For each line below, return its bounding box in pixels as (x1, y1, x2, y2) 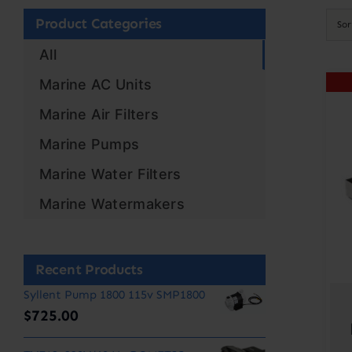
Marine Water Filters (39, 166, 181, 183)
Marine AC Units (39, 76, 152, 93)
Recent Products (35, 261, 143, 279)
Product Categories (35, 15, 163, 33)
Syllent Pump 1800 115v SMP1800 (24, 288, 205, 302)
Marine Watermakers (39, 196, 185, 213)
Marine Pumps (39, 136, 140, 153)
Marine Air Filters (39, 106, 159, 123)
